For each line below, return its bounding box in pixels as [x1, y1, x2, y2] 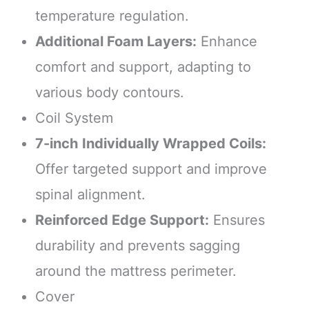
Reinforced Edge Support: [34, 211, 209, 228]
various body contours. [34, 83, 184, 101]
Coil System [34, 109, 113, 126]
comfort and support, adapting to [34, 58, 251, 75]
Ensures [208, 211, 265, 228]
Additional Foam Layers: [34, 32, 197, 50]
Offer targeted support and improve [34, 160, 267, 177]
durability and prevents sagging [34, 237, 240, 254]
